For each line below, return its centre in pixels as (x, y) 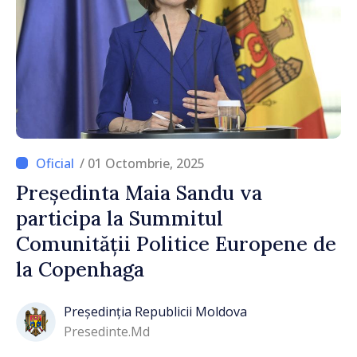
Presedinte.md (107, 332)
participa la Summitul (120, 218)
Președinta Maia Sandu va (139, 192)
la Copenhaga (80, 269)
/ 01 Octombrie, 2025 (142, 163)
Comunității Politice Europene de (176, 243)
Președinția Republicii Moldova (155, 312)
